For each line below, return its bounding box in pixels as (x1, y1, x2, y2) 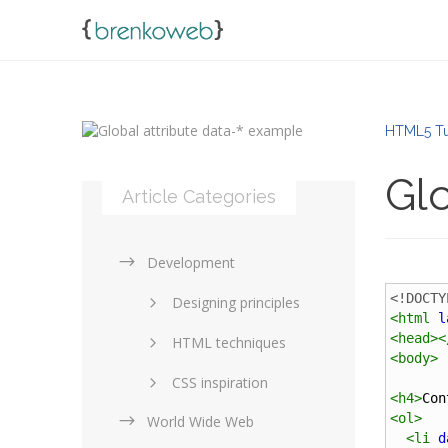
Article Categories (122, 186, 277, 207)
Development (147, 253, 236, 272)
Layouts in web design (172, 413, 317, 432)
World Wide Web (147, 412, 255, 431)
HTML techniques (172, 333, 287, 352)
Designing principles (172, 293, 301, 312)
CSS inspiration (172, 373, 269, 392)
